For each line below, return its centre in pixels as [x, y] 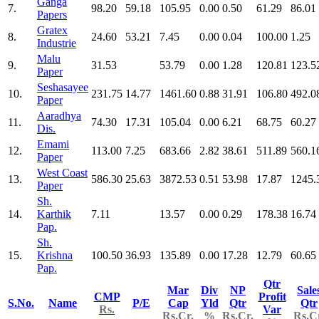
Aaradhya [59, 115]
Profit [272, 296]
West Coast [62, 172]
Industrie [57, 43]
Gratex [52, 30]
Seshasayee [63, 87]
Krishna [55, 255]
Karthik [54, 214]
